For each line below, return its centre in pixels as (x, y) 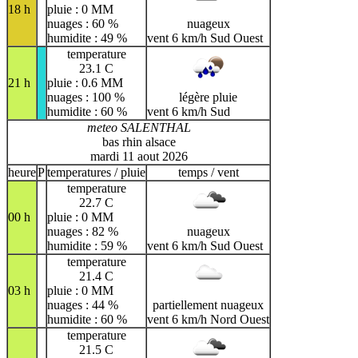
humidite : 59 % (87, 246)
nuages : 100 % (86, 97)
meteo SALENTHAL (139, 128)
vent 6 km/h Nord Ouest (208, 320)
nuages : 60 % (83, 24)
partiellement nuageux (208, 305)
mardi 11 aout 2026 (139, 157)
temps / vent (208, 173)
